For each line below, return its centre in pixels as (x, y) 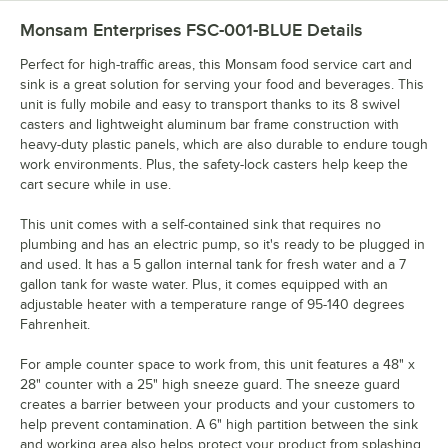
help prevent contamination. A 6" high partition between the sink (219, 424)
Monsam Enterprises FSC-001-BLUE (161, 29)
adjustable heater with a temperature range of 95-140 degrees (212, 304)
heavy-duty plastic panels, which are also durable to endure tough (224, 144)
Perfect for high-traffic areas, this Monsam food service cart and (216, 64)
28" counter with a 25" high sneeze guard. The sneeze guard (210, 384)
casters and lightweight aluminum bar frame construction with (209, 124)
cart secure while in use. (95, 184)
